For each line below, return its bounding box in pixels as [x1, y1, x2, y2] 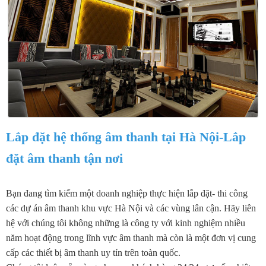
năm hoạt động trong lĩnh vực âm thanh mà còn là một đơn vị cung [6, 232, 256, 243]
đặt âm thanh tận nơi [6, 150, 123, 166]
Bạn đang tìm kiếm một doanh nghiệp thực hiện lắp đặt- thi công [6, 188, 248, 198]
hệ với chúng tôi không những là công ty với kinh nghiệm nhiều [6, 217, 245, 228]
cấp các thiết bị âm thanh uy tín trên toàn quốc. [6, 247, 183, 258]
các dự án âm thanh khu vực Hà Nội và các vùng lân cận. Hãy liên [6, 202, 256, 213]
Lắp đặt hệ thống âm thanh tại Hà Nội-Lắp [6, 129, 246, 144]
